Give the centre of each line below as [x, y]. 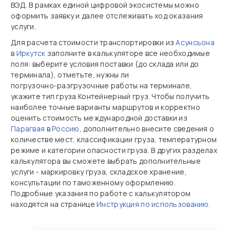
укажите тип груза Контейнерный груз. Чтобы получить [110, 96]
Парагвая [28, 129]
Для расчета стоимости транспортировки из [93, 42]
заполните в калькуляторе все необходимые [128, 53]
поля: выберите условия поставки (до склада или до [105, 64]
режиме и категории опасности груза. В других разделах [114, 150]
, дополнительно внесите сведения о [147, 129]
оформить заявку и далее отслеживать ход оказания [107, 16]
